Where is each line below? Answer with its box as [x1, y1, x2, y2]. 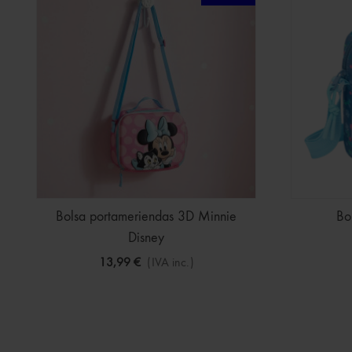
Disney [128, 231, 164, 245]
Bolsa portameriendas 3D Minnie [56, 210, 236, 224]
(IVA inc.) [146, 257, 194, 269]
